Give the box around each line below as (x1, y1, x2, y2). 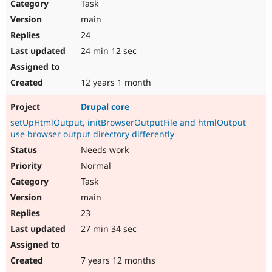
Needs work (78, 144, 129, 156)
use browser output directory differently (10, 128, 174, 140)
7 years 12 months (78, 254, 155, 267)
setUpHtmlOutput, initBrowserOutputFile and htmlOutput (10, 117, 246, 129)
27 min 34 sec (78, 223, 137, 235)
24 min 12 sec (78, 45, 137, 57)
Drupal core (81, 101, 129, 113)
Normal (78, 160, 111, 172)
